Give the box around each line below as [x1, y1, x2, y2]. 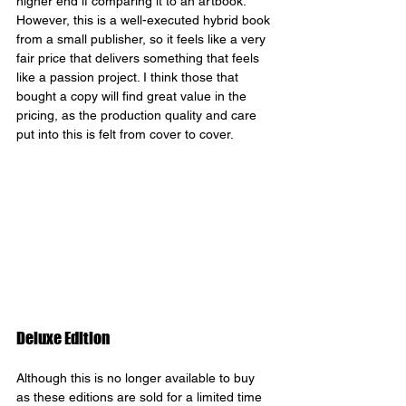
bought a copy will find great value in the [16, 89, 250, 104]
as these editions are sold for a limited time [16, 389, 266, 404]
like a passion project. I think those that [16, 70, 242, 85]
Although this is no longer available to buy [16, 370, 258, 385]
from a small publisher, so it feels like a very [16, 32, 269, 47]
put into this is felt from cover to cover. [16, 127, 234, 142]
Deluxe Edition [16, 327, 110, 348]
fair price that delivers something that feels [16, 51, 263, 66]
